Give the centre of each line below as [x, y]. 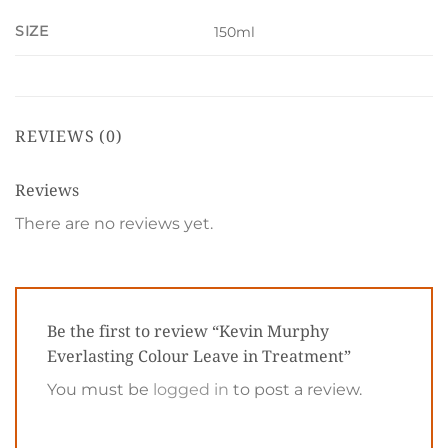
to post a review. [295, 389]
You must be [100, 389]
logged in [191, 389]
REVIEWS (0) [69, 136]
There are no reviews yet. [114, 224]
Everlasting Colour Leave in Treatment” [201, 355]
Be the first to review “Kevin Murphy [188, 330]
